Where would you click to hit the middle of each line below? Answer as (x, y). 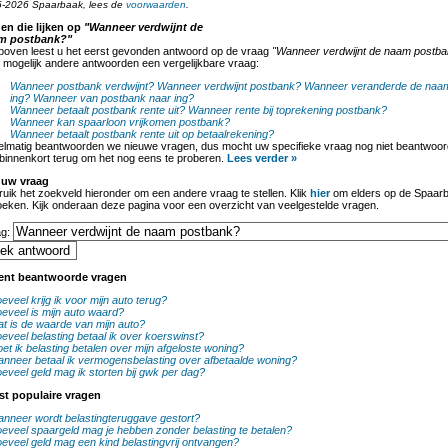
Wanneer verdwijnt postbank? (229, 86)
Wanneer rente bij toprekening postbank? (287, 110)
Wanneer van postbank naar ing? (113, 98)
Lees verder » (262, 158)
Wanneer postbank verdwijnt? (82, 86)
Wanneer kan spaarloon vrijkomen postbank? (120, 122)
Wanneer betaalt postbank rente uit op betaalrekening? (142, 134)
